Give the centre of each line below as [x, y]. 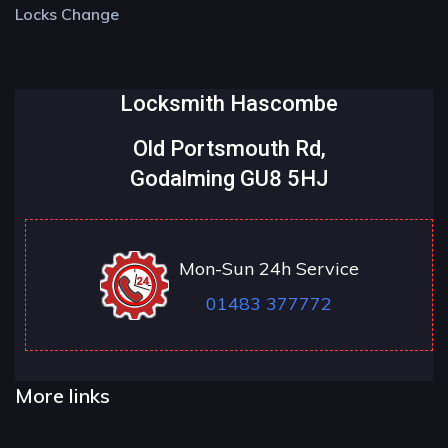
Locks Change [67, 14]
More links [62, 396]
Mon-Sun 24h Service [269, 269]
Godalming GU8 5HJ [229, 179]
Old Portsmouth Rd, [229, 149]
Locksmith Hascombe [229, 104]
